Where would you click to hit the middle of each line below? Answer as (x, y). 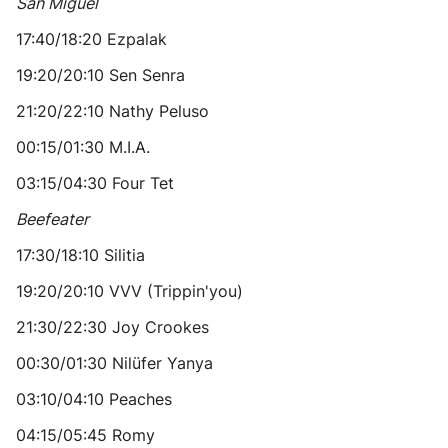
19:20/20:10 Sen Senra (100, 75)
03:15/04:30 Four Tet (95, 183)
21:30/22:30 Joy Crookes (112, 327)
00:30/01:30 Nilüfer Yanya (114, 363)
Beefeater (52, 219)
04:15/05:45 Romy (85, 435)
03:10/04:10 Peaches (94, 399)
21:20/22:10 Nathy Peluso (112, 111)
